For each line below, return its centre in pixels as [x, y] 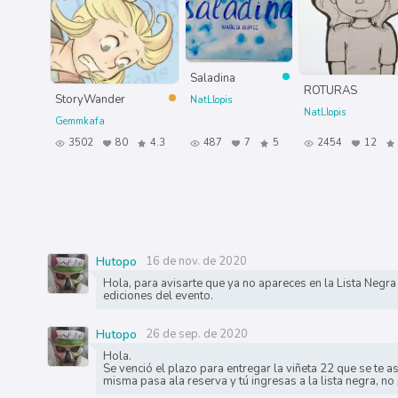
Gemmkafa [80, 122]
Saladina [213, 79]
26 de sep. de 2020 [196, 334]
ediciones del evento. [158, 296]
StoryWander [91, 100]
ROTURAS [331, 91]
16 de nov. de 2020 [196, 262]
